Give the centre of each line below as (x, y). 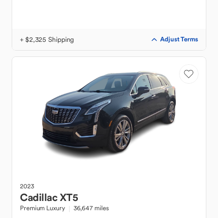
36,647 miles (91, 208)
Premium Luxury (43, 208)
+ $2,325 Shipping (47, 39)
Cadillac (39, 197)
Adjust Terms (179, 39)
